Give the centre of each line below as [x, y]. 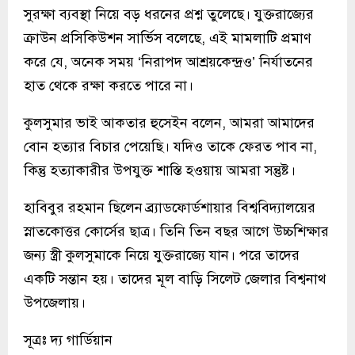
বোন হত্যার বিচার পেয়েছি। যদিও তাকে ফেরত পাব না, [170, 146]
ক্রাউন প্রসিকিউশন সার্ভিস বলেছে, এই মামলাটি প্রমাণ [168, 38]
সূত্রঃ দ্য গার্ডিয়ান [68, 340]
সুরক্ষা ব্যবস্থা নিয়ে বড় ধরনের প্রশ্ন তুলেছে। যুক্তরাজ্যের [169, 14]
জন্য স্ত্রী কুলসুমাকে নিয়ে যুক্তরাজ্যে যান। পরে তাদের [162, 255]
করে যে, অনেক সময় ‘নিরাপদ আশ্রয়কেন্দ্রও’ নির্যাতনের [168, 61]
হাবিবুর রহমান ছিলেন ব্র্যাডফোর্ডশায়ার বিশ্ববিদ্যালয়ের [170, 207]
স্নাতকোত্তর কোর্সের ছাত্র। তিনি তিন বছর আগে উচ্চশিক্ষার [176, 231]
